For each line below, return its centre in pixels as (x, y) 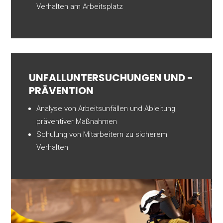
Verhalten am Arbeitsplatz (80, 7)
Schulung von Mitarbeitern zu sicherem (102, 135)
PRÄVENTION (61, 91)
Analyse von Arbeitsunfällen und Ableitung (106, 109)
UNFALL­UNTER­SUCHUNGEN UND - (111, 78)
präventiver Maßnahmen (77, 122)
